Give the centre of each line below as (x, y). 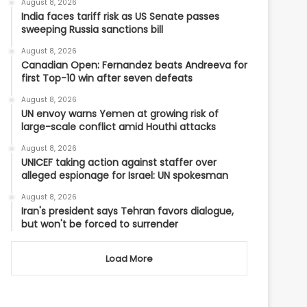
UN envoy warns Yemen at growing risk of (120, 114)
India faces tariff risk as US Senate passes (121, 16)
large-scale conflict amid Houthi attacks (119, 127)
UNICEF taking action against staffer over (119, 162)
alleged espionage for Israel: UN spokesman (125, 175)
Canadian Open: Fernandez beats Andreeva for (135, 65)
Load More (129, 259)
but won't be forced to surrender (100, 224)
